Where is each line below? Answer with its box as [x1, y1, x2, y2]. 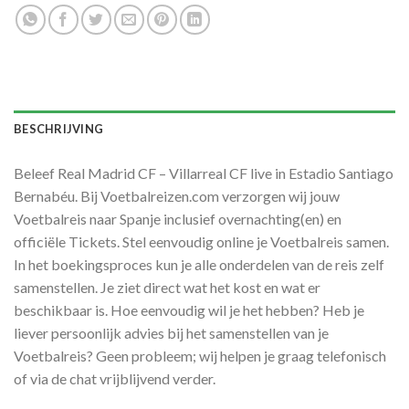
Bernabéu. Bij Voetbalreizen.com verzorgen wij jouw [14, 186, 340, 204]
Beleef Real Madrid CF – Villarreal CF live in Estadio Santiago [14, 163, 393, 182]
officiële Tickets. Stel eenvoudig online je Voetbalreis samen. [14, 232, 389, 250]
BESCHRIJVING [14, 121, 104, 136]
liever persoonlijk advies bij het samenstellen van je [14, 323, 329, 341]
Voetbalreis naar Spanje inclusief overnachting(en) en [14, 209, 341, 227]
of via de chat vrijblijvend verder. [14, 369, 215, 387]
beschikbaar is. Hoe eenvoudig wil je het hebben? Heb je [14, 300, 364, 319]
